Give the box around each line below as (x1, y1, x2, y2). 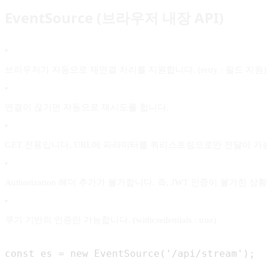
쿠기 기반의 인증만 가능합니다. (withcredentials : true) (5, 215, 216, 225)
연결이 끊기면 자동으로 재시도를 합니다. (5, 103, 169, 113)
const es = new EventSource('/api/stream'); (5, 247, 255, 259)
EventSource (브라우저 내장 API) (5, 8, 223, 28)
